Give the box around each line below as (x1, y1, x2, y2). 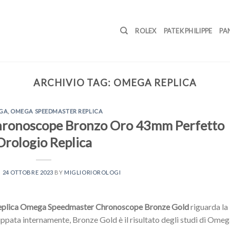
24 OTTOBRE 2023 (2, 168, 53, 176)
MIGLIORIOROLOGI (64, 168, 121, 176)
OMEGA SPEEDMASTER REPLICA (10, 108, 103, 115)
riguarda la (189, 201, 228, 212)
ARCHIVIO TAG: (33, 77, 113, 88)
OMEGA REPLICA (113, 77, 197, 88)
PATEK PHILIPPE (163, 27, 213, 35)
